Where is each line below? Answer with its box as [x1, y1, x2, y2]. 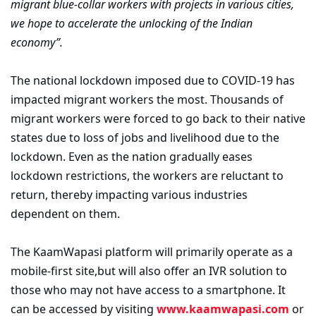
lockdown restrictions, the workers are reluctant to [11, 167, 284, 183]
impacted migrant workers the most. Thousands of [11, 91, 284, 107]
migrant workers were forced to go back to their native [11, 110, 305, 126]
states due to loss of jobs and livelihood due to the [11, 129, 279, 145]
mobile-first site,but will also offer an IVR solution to [11, 262, 287, 279]
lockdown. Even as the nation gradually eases [11, 148, 253, 164]
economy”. [11, 34, 63, 50]
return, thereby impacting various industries [11, 186, 248, 202]
